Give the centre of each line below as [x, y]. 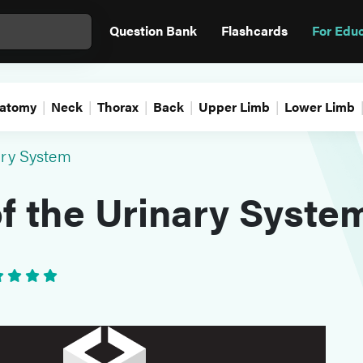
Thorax [117, 107]
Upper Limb [234, 107]
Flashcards [254, 30]
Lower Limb [319, 107]
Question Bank [153, 30]
